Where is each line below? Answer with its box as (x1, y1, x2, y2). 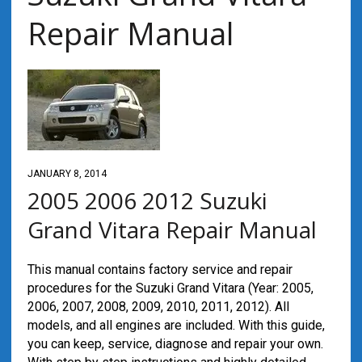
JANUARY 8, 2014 (27, 168, 107, 179)
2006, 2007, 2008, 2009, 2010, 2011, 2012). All (27, 299, 289, 314)
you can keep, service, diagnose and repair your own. (27, 336, 323, 351)
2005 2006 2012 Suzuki (27, 185, 267, 216)
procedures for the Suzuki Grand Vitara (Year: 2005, (27, 280, 314, 296)
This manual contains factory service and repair (27, 262, 293, 277)
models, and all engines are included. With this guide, (27, 318, 325, 333)
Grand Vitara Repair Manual (27, 214, 317, 245)
